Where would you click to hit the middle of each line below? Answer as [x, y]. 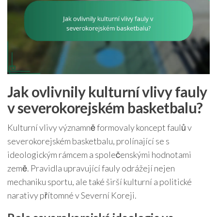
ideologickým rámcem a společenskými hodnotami [99, 154]
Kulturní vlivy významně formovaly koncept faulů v [100, 127]
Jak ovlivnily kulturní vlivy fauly [107, 91]
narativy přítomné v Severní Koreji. [72, 195]
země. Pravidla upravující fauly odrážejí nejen [91, 168]
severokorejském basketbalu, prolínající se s [88, 141]
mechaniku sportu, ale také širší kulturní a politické [100, 181]
